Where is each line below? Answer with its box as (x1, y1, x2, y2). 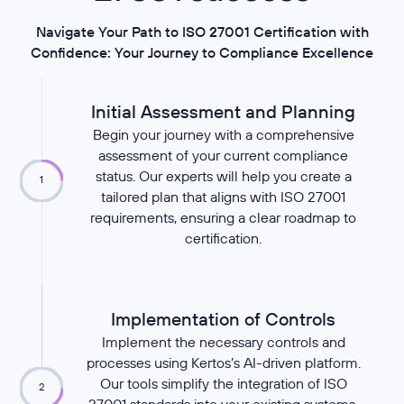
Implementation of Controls (111, 308, 336, 331)
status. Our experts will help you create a (95, 167, 352, 186)
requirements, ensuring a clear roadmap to (90, 208, 357, 227)
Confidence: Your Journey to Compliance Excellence (31, 42, 373, 61)
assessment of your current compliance (98, 146, 349, 165)
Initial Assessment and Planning (91, 100, 356, 124)
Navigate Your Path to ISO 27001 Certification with (35, 22, 369, 41)
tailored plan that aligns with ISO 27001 (101, 188, 346, 207)
